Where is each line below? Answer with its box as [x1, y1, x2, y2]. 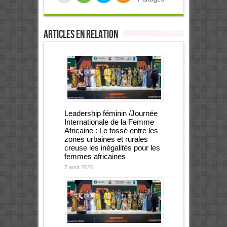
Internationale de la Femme [64, 118, 154, 127]
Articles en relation [43, 28, 118, 42]
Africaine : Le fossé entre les [64, 126, 158, 135]
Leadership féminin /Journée [64, 109, 158, 118]
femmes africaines [64, 152, 126, 161]
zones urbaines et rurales [64, 135, 148, 144]
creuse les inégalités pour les [64, 143, 160, 153]
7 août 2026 [64, 164, 93, 171]
